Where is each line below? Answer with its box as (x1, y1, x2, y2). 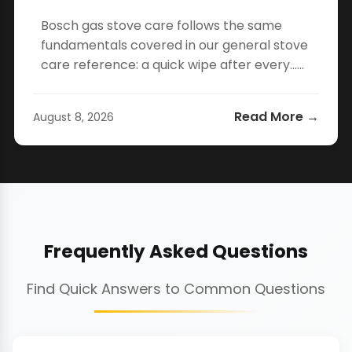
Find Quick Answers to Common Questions (27, 279, 325, 299)
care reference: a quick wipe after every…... (41, 56, 304, 75)
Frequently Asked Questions (44, 239, 308, 265)
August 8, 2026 (33, 108, 114, 125)
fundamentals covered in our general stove (41, 36, 308, 55)
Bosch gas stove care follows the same (41, 16, 282, 35)
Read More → (234, 108, 319, 126)
